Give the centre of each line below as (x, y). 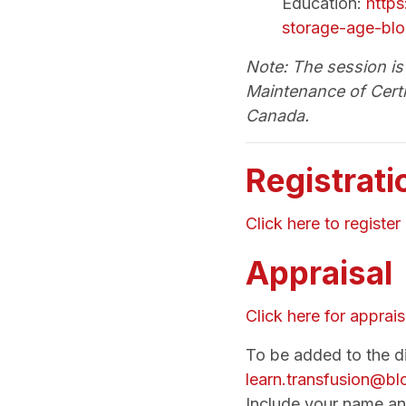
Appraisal (319, 273)
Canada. (277, 116)
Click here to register (323, 223)
